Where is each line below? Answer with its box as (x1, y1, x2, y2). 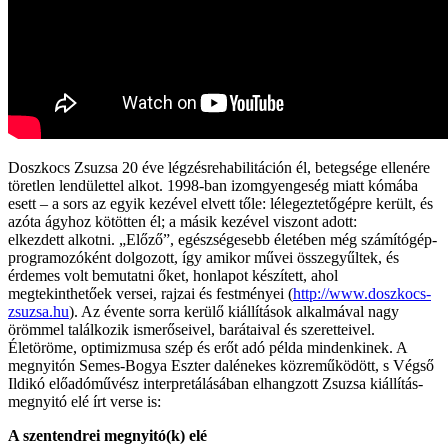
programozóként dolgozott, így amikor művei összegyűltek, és (8, 248, 399, 266)
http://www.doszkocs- (293, 284, 431, 302)
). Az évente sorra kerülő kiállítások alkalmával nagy (69, 302, 399, 320)
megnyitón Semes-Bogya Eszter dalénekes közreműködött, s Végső (8, 356, 434, 374)
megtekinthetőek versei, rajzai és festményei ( (8, 284, 293, 302)
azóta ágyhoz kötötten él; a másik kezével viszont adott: (8, 212, 357, 230)
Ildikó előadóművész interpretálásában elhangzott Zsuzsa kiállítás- (8, 374, 423, 392)
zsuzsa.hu (8, 302, 69, 320)
